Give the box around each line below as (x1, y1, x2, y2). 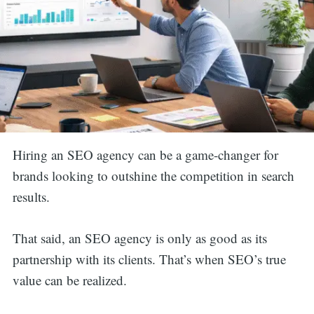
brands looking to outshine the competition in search (12, 167, 294, 185)
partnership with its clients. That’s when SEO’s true (12, 250, 286, 268)
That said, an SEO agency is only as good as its (12, 228, 267, 247)
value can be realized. (12, 271, 131, 289)
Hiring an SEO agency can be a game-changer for (12, 146, 278, 164)
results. (12, 188, 54, 206)
